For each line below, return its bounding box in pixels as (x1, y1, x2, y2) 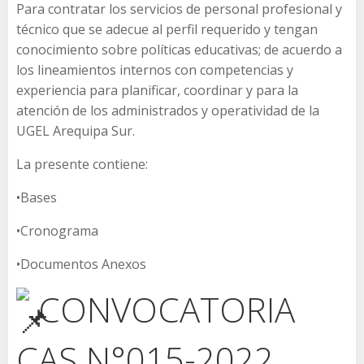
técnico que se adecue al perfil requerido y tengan (16, 19, 318, 38)
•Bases (16, 188, 57, 206)
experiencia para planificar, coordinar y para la (16, 80, 298, 99)
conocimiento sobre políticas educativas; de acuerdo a (16, 40, 342, 58)
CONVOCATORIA (29, 285, 295, 332)
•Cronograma (16, 221, 98, 240)
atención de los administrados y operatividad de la (16, 101, 319, 119)
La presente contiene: (16, 154, 148, 173)
